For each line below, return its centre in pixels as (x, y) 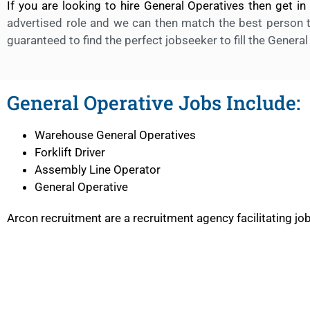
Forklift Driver (70, 152)
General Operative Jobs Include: (154, 102)
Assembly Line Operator (98, 169)
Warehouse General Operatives (115, 135)
